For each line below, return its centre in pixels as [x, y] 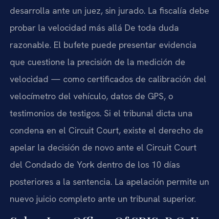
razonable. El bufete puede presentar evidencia [103, 44]
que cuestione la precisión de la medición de [98, 62]
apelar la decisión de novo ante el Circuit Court [103, 147]
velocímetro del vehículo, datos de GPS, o [91, 96]
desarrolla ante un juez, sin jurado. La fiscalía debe [109, 10]
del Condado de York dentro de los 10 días [95, 164]
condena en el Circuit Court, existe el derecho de [107, 130]
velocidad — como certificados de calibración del [108, 79]
